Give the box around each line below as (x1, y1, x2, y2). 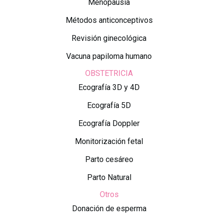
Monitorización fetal (75, 136, 143, 146)
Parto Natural (87, 172, 131, 182)
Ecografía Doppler (78, 118, 140, 128)
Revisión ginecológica (72, 33, 146, 43)
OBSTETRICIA (85, 68, 133, 78)
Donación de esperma (72, 203, 146, 213)
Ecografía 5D (87, 100, 131, 110)
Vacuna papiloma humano (66, 51, 152, 61)
